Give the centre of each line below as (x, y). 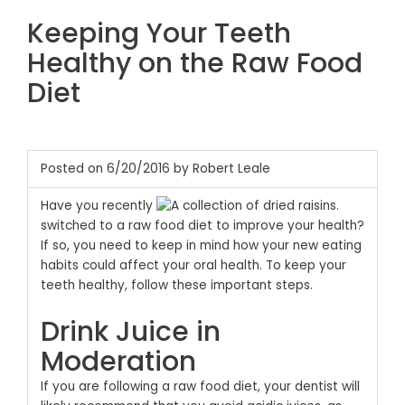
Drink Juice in (130, 331)
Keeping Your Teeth (159, 33)
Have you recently (96, 205)
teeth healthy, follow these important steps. (176, 285)
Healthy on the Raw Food (195, 63)
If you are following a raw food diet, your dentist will (200, 386)
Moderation (118, 361)
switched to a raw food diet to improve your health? (202, 225)
